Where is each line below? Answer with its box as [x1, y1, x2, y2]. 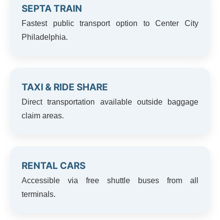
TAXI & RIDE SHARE [22, 81, 108, 93]
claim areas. [22, 111, 64, 120]
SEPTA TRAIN [22, 2, 82, 14]
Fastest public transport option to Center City [22, 19, 198, 27]
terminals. [22, 190, 55, 198]
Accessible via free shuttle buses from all [22, 176, 198, 185]
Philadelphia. [22, 32, 68, 41]
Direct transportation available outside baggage [22, 97, 198, 106]
